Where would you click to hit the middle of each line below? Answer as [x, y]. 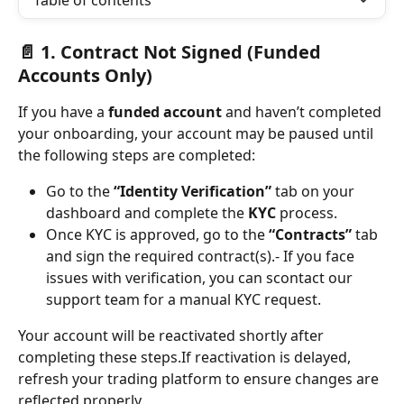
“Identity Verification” [193, 191]
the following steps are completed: [137, 155]
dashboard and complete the [147, 213]
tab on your [315, 191]
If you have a [63, 112]
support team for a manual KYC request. [184, 299]
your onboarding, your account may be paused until [197, 133]
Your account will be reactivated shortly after [173, 335]
